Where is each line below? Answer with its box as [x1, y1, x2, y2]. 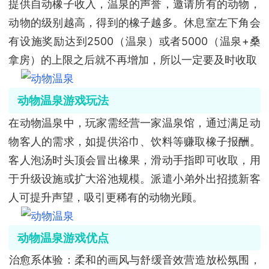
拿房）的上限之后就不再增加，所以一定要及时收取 [8, 53, 258, 67]
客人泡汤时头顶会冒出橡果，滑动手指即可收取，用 [8, 153, 261, 166]
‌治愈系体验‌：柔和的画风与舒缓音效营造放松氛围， [8, 253, 261, 266]
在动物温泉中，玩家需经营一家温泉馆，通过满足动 [8, 116, 261, 129]
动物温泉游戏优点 [17, 230, 109, 245]
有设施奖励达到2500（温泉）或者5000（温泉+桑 [8, 35, 261, 48]
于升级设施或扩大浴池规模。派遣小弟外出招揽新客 [8, 172, 261, 185]
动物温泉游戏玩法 [17, 93, 109, 108]
